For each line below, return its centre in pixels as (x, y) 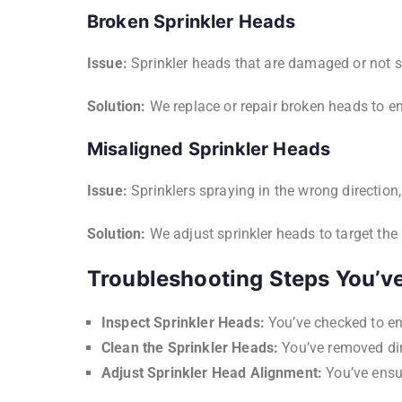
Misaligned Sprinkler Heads (209, 149)
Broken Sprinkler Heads (192, 22)
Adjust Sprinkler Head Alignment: (212, 373)
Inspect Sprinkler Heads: (183, 323)
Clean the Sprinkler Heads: (190, 348)
